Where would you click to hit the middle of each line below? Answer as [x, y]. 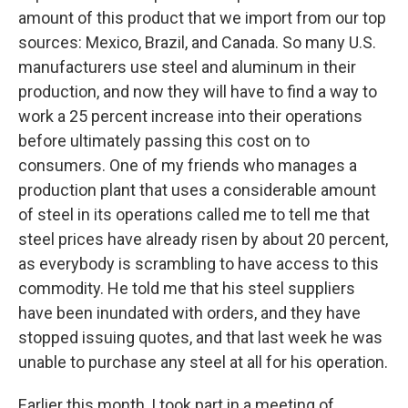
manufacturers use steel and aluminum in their [187, 67]
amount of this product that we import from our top [202, 18]
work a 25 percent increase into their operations [190, 117]
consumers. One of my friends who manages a [188, 166]
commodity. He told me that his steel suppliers [187, 289]
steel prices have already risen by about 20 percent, [203, 240]
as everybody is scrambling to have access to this [199, 264]
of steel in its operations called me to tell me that [194, 215]
